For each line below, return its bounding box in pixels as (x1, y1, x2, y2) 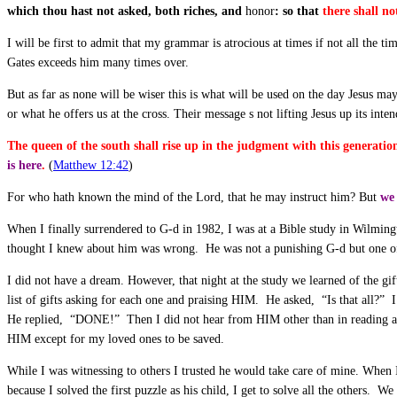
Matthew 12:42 (53, 158, 128, 172)
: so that (275, 4, 323, 18)
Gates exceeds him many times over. (7, 55, 189, 69)
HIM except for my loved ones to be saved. (7, 331, 224, 346)
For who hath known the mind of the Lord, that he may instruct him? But (7, 190, 380, 204)
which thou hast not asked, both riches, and (7, 4, 245, 18)
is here (7, 158, 42, 172)
